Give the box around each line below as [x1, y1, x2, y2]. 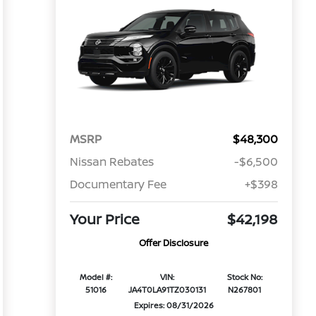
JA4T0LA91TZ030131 [128, 284, 206, 296]
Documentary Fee [69, 176, 166, 193]
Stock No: [226, 272, 262, 283]
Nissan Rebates [69, 154, 154, 170]
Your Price [69, 209, 140, 229]
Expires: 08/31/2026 [133, 300, 214, 311]
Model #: [80, 272, 113, 283]
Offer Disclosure [139, 236, 209, 250]
